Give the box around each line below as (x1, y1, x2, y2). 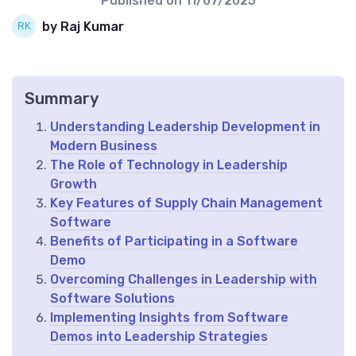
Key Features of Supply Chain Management (50, 195, 323, 211)
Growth (50, 176, 97, 192)
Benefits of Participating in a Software (50, 234, 298, 250)
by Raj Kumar (42, 18, 124, 34)
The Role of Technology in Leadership (50, 157, 288, 173)
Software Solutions (50, 291, 175, 307)
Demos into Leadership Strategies (50, 329, 268, 345)
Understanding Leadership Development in (50, 119, 320, 135)
